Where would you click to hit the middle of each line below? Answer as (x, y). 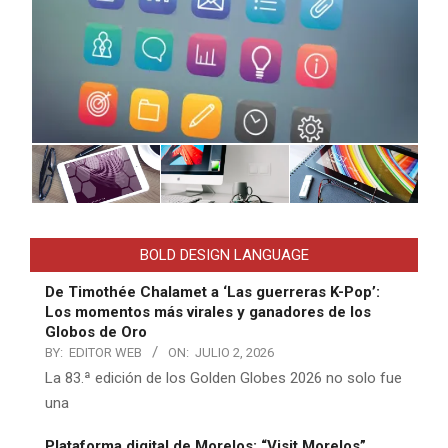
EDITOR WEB (105, 353)
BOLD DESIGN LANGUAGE (224, 255)
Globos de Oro (96, 332)
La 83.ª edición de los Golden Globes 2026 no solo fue (223, 378)
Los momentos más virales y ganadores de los (208, 312)
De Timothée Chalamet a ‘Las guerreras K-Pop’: (212, 292)
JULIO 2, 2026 (234, 353)
